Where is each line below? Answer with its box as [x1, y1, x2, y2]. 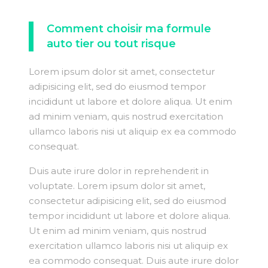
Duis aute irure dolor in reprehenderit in [29, 165, 209, 176]
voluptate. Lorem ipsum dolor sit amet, [29, 179, 205, 191]
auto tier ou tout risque [47, 36, 176, 50]
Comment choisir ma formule [47, 22, 211, 35]
